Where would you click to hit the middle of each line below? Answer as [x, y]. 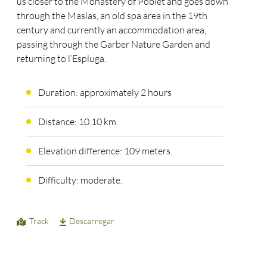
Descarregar [92, 221]
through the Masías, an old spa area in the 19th [112, 15]
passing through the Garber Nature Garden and [114, 44]
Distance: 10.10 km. [78, 122]
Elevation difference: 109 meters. [105, 151]
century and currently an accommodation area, [112, 30]
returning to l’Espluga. [62, 58]
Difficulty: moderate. [80, 180]
